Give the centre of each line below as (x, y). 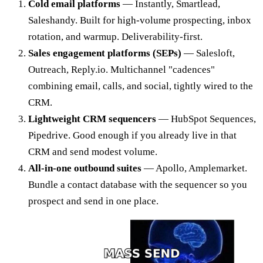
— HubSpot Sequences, (206, 119)
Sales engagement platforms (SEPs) (105, 53)
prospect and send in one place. (93, 201)
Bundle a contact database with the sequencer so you (138, 184)
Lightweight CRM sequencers (92, 119)
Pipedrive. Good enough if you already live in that (132, 135)
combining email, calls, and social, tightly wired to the (141, 86)
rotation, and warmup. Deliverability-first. (115, 36)
